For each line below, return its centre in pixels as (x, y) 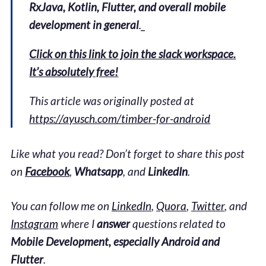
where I (77, 224)
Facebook (47, 171)
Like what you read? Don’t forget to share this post (127, 153)
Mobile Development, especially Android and (115, 242)
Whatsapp (98, 171)
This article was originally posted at (112, 101)
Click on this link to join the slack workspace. (133, 54)
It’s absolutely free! (74, 72)
